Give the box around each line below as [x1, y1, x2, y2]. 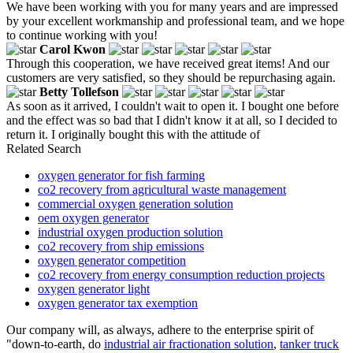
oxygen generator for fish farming [38, 168, 205, 182]
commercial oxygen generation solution [38, 196, 233, 210]
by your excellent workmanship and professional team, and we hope [6, 13, 344, 28]
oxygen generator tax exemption [38, 295, 198, 310]
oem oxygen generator [38, 210, 149, 225]
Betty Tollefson [39, 84, 119, 98]
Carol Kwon [39, 42, 106, 56]
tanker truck [280, 336, 339, 351]
